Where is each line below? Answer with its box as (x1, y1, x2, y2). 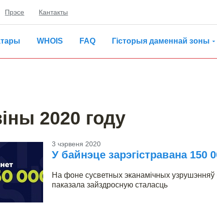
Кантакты (39, 8, 68, 16)
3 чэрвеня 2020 (52, 139, 101, 148)
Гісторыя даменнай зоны (112, 37, 210, 45)
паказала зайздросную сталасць (52, 180, 168, 189)
